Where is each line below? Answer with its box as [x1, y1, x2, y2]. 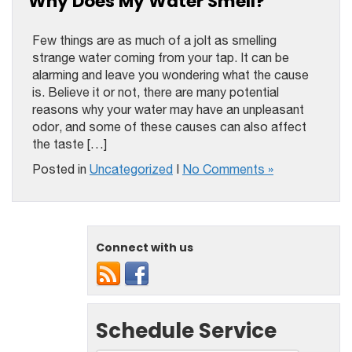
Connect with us [96, 240, 193, 255]
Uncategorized [90, 162, 173, 176]
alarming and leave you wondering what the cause [32, 68, 309, 82]
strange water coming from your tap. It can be [32, 50, 289, 64]
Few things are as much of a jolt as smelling [32, 33, 277, 47]
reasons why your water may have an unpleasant [32, 102, 304, 116]
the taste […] [32, 137, 107, 151]
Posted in [32, 162, 90, 176]
